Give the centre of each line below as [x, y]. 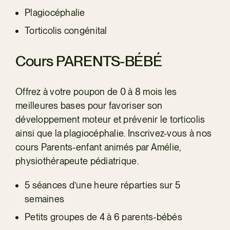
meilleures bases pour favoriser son [89, 105]
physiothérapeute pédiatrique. [77, 161]
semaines [44, 199]
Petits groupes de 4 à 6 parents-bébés [103, 217]
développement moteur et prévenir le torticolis [110, 119]
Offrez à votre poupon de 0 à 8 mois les [96, 91]
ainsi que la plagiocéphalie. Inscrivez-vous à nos [113, 133]
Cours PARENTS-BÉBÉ [89, 61]
